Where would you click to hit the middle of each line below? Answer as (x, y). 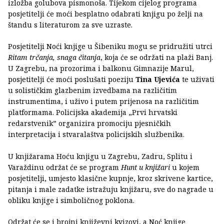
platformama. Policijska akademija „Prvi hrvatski (93, 112)
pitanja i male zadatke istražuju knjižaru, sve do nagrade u (111, 189)
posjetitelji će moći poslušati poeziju (72, 79)
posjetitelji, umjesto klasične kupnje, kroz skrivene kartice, (110, 178)
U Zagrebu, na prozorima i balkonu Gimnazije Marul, (101, 68)
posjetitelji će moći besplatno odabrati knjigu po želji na (105, 13)
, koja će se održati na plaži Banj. (157, 57)
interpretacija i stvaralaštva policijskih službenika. (96, 134)
